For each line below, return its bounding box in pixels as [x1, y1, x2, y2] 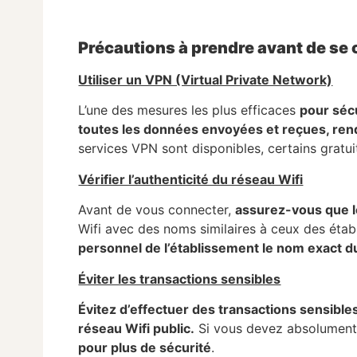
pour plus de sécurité [78, 339, 212, 355]
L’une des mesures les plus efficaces [78, 102, 300, 119]
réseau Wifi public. [78, 320, 195, 336]
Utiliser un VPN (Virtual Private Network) [78, 71, 333, 88]
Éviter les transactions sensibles [78, 270, 281, 287]
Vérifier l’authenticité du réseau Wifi [78, 171, 304, 187]
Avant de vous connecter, [78, 202, 236, 218]
